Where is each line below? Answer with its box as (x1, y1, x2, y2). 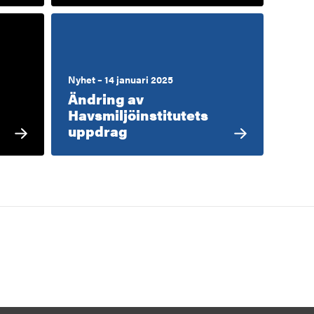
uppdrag (68, 120, 128, 141)
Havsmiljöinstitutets (68, 104, 209, 125)
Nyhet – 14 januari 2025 (68, 71, 174, 86)
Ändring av (68, 88, 144, 109)
